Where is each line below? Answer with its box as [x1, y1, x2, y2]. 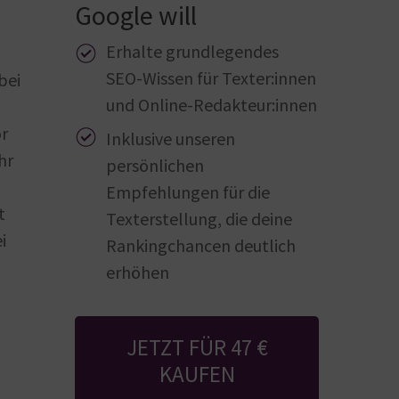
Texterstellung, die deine [106, 207, 293, 230]
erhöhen [106, 260, 170, 283]
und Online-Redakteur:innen [106, 93, 318, 116]
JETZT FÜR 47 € [126, 332, 268, 362]
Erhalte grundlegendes [106, 39, 280, 62]
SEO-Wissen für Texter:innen [106, 66, 317, 89]
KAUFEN [159, 359, 235, 388]
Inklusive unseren [106, 126, 236, 150]
